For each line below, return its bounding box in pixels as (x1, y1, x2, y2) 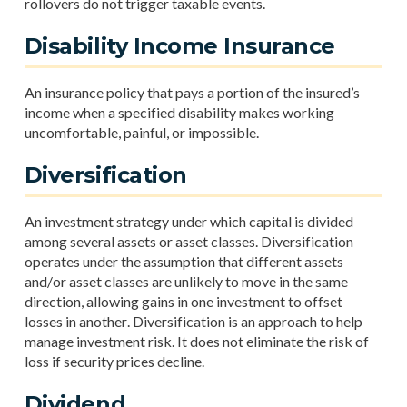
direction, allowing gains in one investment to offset (24, 293, 342, 310)
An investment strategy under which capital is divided (24, 213, 353, 230)
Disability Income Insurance (24, 33, 335, 59)
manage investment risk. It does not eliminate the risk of (24, 333, 369, 350)
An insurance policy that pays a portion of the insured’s (24, 84, 360, 101)
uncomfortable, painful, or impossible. (24, 124, 259, 141)
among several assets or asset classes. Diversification (24, 233, 353, 250)
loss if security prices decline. (24, 352, 204, 370)
